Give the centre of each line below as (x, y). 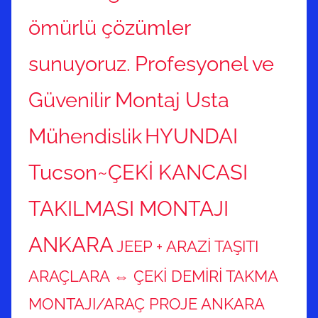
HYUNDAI (191, 136)
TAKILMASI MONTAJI (128, 209)
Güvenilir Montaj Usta (129, 100)
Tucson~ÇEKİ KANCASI (138, 172)
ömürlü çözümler (109, 28)
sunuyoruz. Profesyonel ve (151, 64)
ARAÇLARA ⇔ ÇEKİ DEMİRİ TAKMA (153, 276)
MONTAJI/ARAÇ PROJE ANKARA (147, 304)
